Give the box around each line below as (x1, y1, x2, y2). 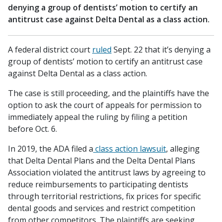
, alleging (166, 143, 200, 154)
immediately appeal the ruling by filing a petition (8, 111, 187, 122)
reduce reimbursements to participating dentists (8, 179, 188, 190)
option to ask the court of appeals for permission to (8, 100, 202, 111)
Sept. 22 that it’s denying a (111, 44, 211, 55)
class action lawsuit (93, 143, 166, 154)
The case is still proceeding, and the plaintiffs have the (8, 88, 209, 99)
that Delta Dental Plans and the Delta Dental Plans (8, 155, 195, 166)
